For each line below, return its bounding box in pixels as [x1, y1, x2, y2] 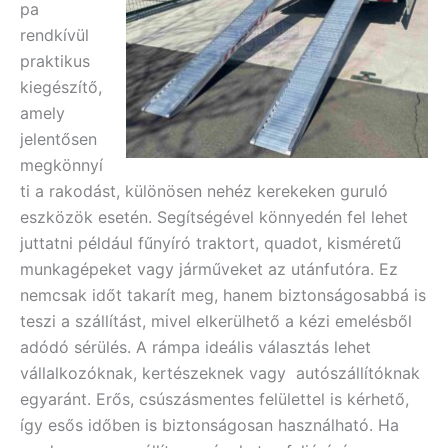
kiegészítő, [20, 77, 102, 98]
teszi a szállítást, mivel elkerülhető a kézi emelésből [20, 311, 412, 332]
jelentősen [20, 129, 97, 150]
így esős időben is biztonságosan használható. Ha [20, 415, 399, 436]
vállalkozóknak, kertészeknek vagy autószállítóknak [20, 363, 420, 384]
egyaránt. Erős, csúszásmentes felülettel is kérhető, [20, 389, 409, 410]
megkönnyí [20, 155, 103, 176]
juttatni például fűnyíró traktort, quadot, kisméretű [20, 233, 401, 254]
